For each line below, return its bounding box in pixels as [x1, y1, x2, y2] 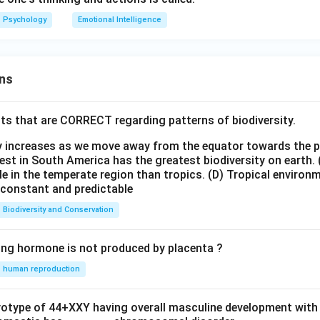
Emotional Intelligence [78, 15, 161, 24]
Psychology [3, 15, 46, 24]
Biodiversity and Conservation [3, 205, 114, 214]
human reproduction [3, 264, 80, 274]
